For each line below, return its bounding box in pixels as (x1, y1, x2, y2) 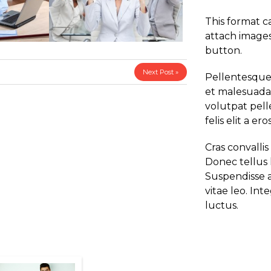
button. (205, 45, 242, 56)
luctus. (205, 200, 238, 211)
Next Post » (143, 68, 178, 77)
